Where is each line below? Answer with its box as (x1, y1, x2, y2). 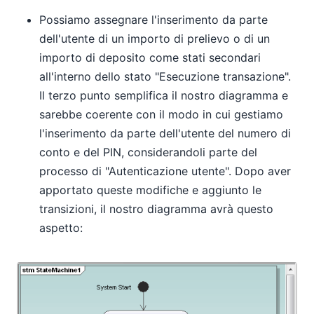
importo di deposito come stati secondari (39, 50, 261, 64)
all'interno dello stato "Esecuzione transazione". (39, 69, 291, 83)
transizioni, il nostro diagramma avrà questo (39, 201, 273, 216)
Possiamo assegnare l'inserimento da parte (39, 12, 268, 27)
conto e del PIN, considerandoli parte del (39, 144, 257, 159)
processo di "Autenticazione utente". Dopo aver (39, 163, 291, 178)
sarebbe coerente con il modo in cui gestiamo (39, 107, 283, 121)
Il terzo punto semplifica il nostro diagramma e (39, 88, 288, 102)
